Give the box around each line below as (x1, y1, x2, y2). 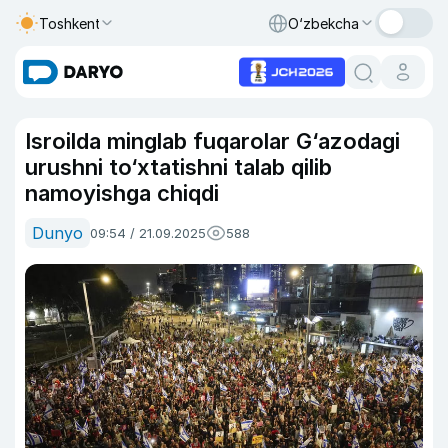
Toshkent (39, 14, 101, 32)
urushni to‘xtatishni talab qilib (25, 154, 332, 180)
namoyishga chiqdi (25, 180, 219, 206)
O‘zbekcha (288, 14, 359, 32)
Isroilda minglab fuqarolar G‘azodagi (25, 128, 400, 154)
